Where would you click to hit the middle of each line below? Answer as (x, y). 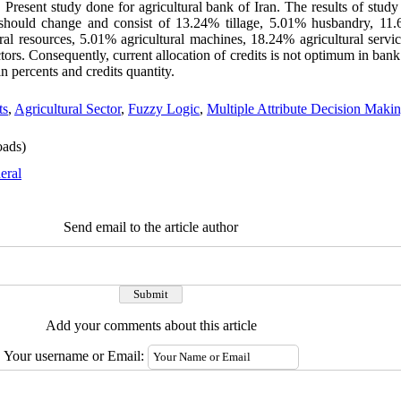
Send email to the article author (151, 227)
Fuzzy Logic (164, 109)
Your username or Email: (75, 356)
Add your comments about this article (151, 325)
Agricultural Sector (68, 109)
